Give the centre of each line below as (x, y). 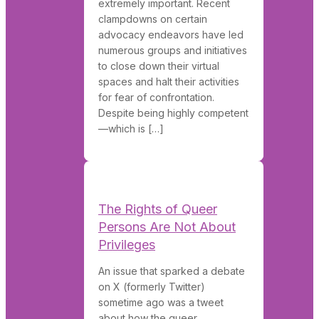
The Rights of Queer (158, 209)
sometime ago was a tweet (161, 302)
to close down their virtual (159, 66)
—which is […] (131, 128)
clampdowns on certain (153, 19)
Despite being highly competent (173, 113)
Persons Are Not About (167, 226)
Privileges (127, 244)
